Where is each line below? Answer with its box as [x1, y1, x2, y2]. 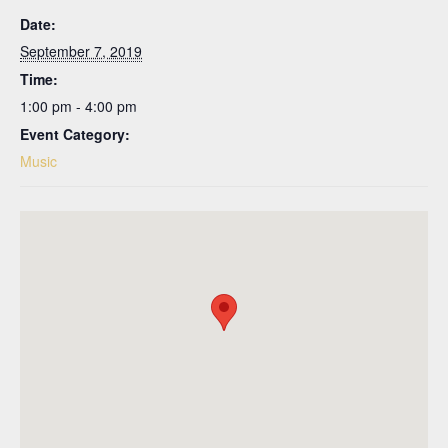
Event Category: [20, 123, 130, 144]
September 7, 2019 [20, 40, 142, 61]
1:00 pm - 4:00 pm [20, 95, 137, 116]
